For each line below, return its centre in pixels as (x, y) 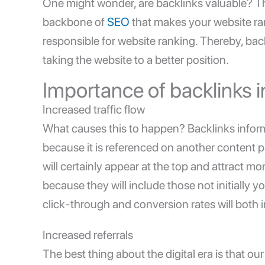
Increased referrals (88, 235)
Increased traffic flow (94, 110)
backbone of (75, 22)
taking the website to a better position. (136, 60)
